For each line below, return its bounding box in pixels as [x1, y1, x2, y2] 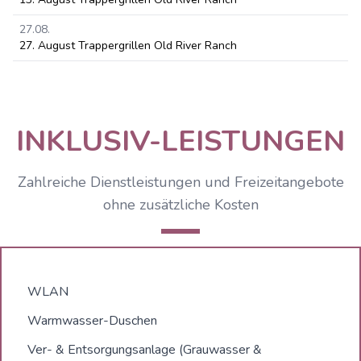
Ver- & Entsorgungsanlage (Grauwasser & [27, 341, 262, 359]
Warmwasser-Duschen [27, 312, 157, 330]
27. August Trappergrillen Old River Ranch [19, 38, 237, 53]
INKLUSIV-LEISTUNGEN [16, 122, 345, 161]
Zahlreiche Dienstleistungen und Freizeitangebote [17, 172, 344, 192]
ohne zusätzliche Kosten [102, 195, 259, 214]
